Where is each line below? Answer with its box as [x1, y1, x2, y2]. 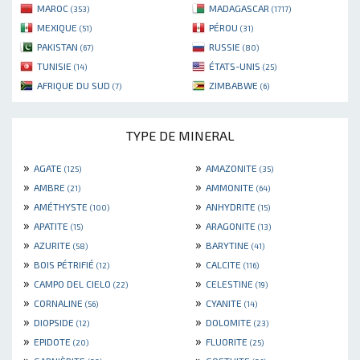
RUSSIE [209, 41, 243, 53]
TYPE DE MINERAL [125, 128, 235, 144]
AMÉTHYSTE [34, 201, 90, 213]
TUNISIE [37, 60, 74, 72]
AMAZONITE [206, 162, 260, 174]
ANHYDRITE [206, 201, 258, 213]
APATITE [34, 220, 71, 232]
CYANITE [206, 297, 244, 309]
